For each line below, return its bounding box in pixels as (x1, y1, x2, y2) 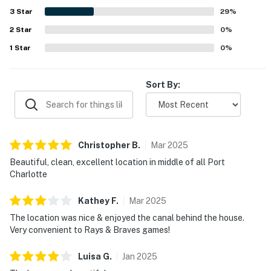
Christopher (78, 140, 130, 150)
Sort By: (146, 79, 180, 90)
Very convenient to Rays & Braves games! (10, 224, 170, 235)
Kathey (78, 195, 109, 206)
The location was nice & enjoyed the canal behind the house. (10, 212, 244, 223)
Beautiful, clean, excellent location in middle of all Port (10, 157, 225, 167)
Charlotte (10, 169, 47, 179)
